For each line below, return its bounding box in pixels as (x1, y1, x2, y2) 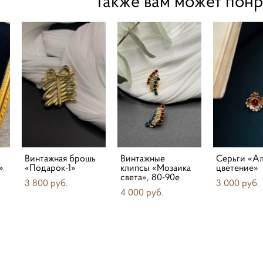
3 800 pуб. (25, 176, 69, 188)
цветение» (215, 161, 258, 173)
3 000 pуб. (215, 176, 259, 188)
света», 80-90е (120, 170, 180, 183)
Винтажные (120, 151, 166, 164)
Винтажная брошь (25, 151, 96, 164)
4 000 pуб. (120, 186, 164, 198)
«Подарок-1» (25, 161, 76, 173)
